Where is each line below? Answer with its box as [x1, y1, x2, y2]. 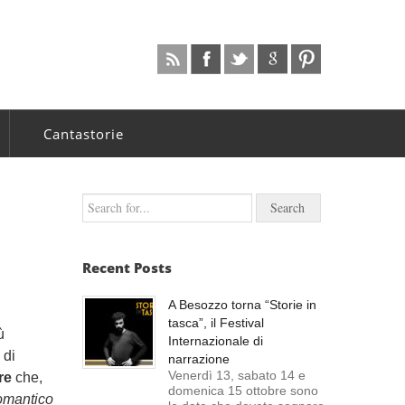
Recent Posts [82, 259, 172, 277]
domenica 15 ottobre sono [168, 383, 318, 398]
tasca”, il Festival [168, 316, 264, 330]
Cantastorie [43, 125, 124, 143]
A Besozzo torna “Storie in [168, 297, 316, 312]
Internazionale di [168, 334, 263, 348]
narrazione [168, 352, 230, 366]
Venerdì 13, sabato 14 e [168, 368, 306, 382]
